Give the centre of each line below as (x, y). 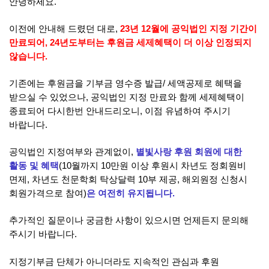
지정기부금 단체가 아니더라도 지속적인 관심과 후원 (114, 262)
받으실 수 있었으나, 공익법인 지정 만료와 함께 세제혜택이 (127, 97)
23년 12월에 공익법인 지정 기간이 (189, 29)
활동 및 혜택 (34, 166)
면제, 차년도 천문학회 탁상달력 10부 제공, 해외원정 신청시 (128, 180)
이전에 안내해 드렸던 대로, (65, 29)
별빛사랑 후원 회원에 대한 (189, 152)
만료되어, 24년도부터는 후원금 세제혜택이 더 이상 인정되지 (130, 43)
